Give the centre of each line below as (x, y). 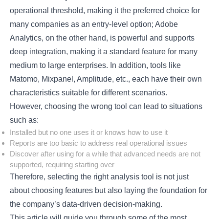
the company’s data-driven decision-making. (86, 204)
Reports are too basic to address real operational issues (99, 143)
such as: (24, 120)
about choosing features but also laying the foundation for (109, 190)
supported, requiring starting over (62, 164)
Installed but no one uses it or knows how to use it (89, 132)
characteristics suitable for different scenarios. (89, 92)
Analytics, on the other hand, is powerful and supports (102, 38)
